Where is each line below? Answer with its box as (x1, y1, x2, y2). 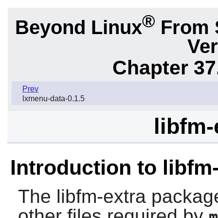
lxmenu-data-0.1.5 (22, 94, 85, 103)
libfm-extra (56, 186, 146, 207)
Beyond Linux (15, 16, 142, 38)
